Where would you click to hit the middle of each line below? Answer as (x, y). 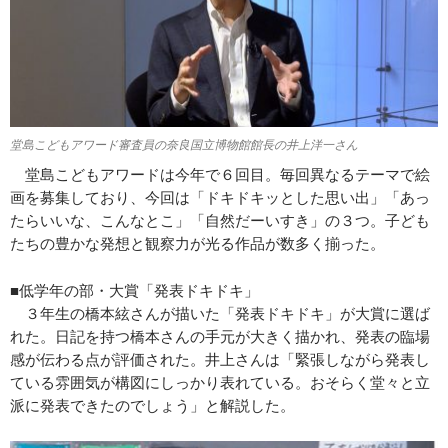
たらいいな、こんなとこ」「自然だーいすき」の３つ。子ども (220, 220)
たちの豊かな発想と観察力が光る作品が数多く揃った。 (197, 243)
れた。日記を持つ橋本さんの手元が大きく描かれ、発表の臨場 (220, 336)
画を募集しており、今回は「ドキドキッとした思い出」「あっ (220, 197)
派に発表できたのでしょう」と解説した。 (152, 405)
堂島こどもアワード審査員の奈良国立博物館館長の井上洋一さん (184, 145)
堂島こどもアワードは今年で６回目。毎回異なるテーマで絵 (220, 174)
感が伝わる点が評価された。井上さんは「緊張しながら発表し (220, 359)
